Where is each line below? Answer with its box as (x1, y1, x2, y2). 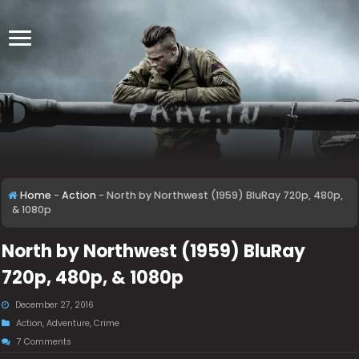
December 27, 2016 (15, 299, 95, 311)
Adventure (46, 317, 91, 329)
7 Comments (17, 336, 72, 348)
